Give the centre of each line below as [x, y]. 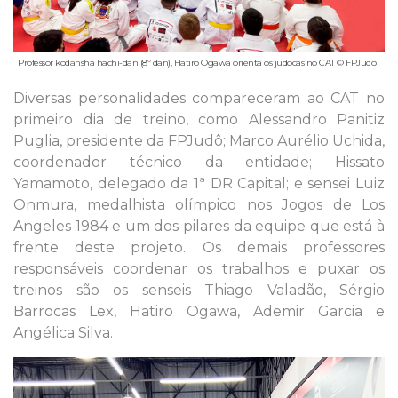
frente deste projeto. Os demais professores [199, 248]
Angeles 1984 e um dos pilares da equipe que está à [199, 227]
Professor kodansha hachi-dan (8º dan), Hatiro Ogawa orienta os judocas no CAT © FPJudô [197, 63]
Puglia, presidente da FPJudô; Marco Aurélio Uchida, [199, 141]
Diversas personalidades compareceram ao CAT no [199, 99]
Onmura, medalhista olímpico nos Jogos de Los [199, 205]
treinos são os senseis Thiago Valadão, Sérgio [199, 291]
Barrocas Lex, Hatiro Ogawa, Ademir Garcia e [199, 312]
